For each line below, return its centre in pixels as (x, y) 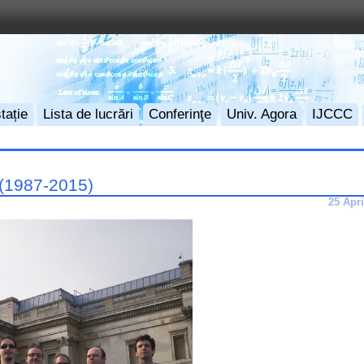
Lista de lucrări (89, 114)
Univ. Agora (262, 114)
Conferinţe (180, 114)
